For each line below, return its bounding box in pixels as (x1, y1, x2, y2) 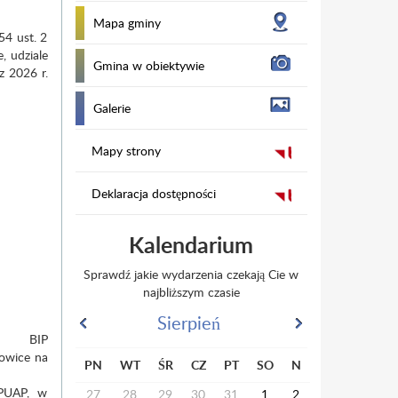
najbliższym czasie (142, 283, 240, 300)
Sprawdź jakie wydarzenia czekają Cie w (84, 266, 299, 283)
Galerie (92, 99, 131, 116)
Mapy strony (91, 142, 161, 159)
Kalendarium (129, 229, 254, 260)
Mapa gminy (92, 14, 161, 31)
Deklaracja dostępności (91, 185, 216, 202)
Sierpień (157, 310, 221, 335)
